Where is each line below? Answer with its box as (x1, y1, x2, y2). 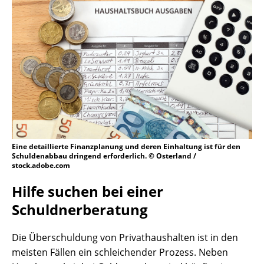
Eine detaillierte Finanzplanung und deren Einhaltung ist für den (12, 141, 240, 152)
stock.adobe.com (12, 160, 70, 171)
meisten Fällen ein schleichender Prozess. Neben (12, 246, 228, 259)
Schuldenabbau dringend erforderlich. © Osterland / (12, 151, 196, 161)
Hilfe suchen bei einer (12, 181, 163, 202)
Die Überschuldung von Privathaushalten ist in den (12, 231, 238, 245)
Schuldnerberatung (12, 200, 148, 220)
